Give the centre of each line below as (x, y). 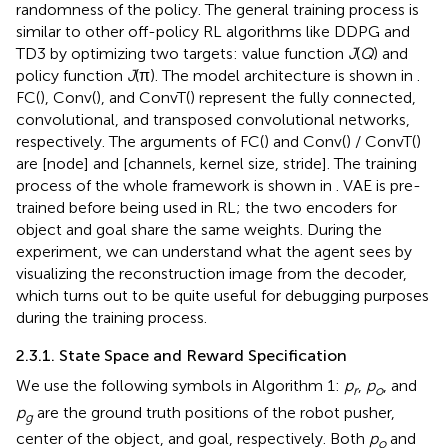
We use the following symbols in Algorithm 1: (180, 386)
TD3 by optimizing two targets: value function (182, 54)
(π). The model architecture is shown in (276, 76)
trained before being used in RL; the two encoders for (206, 208)
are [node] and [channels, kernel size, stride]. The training (216, 164)
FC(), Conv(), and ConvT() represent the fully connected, (216, 98)
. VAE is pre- (378, 186)
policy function (71, 76)
